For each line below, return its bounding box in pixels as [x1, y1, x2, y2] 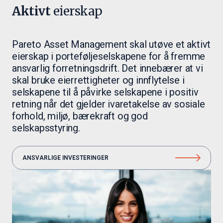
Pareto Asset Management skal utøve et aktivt [12, 38, 211, 51]
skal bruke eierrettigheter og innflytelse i [12, 74, 185, 87]
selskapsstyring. [12, 122, 80, 134]
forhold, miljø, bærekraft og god [12, 110, 148, 122]
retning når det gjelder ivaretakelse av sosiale [12, 98, 205, 111]
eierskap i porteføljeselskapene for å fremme [12, 50, 206, 63]
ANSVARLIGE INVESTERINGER [22, 154, 109, 162]
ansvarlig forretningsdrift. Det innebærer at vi [12, 62, 203, 75]
